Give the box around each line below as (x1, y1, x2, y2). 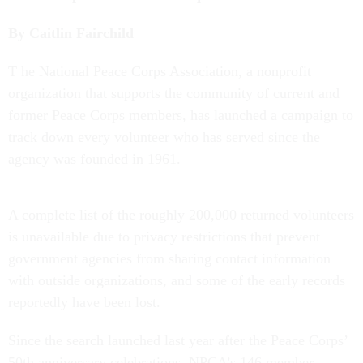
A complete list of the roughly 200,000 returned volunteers (8, 207, 354, 223)
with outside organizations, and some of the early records (8, 272, 345, 288)
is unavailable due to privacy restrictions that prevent (8, 228, 320, 245)
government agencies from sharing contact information (8, 250, 331, 267)
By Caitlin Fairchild (8, 25, 134, 41)
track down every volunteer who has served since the (8, 129, 320, 145)
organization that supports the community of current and (8, 85, 340, 101)
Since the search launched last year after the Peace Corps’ (8, 332, 348, 348)
